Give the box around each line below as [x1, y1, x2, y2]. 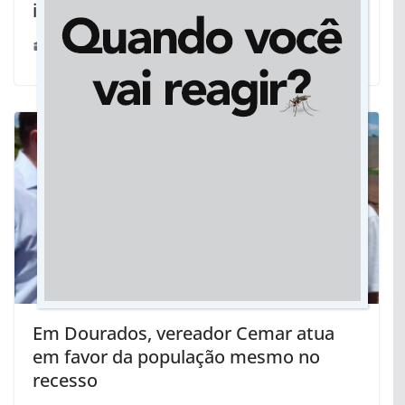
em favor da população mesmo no [33, 344, 320, 369]
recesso [33, 367, 98, 392]
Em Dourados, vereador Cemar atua [33, 320, 334, 345]
